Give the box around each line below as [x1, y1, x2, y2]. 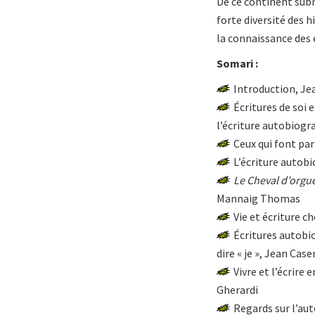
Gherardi [217, 283, 258, 297]
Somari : [217, 56, 258, 70]
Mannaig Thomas [217, 191, 300, 205]
